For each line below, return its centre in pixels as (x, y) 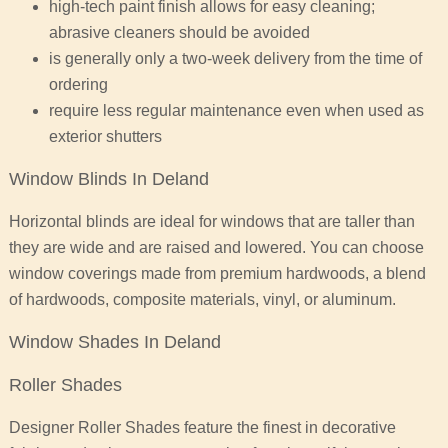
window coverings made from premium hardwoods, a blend (217, 274)
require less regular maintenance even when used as (236, 111)
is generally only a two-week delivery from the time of (235, 59)
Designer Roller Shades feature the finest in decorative (202, 428)
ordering (78, 85)
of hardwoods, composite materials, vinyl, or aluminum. (202, 300)
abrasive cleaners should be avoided (179, 33)
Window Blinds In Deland (108, 179)
